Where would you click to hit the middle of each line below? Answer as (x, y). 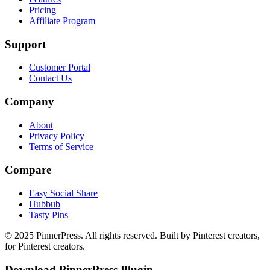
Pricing (42, 10)
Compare (28, 170)
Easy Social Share (63, 193)
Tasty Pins (49, 215)
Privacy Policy (57, 136)
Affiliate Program (62, 20)
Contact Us (50, 78)
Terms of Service (61, 146)
